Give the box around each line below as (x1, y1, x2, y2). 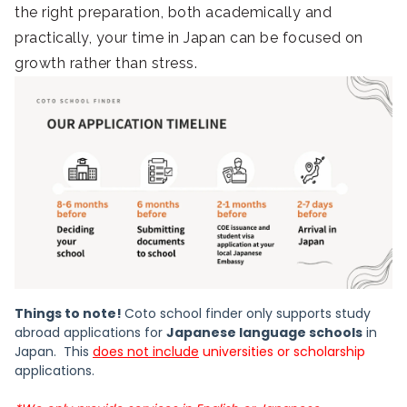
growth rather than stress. (15, 54, 197, 72)
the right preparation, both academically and (15, 3, 332, 21)
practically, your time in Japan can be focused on (15, 28, 363, 46)
